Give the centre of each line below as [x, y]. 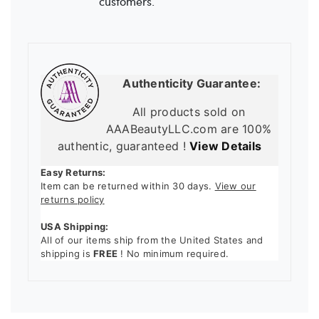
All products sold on [189, 112]
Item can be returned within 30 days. [128, 186]
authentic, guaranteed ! [124, 146]
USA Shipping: [75, 227]
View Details [226, 146]
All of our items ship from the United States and [152, 240]
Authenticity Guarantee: [189, 84]
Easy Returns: [73, 173]
